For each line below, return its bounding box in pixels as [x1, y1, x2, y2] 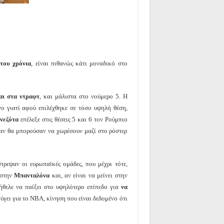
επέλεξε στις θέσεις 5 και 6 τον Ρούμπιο [20, 115, 127, 123]
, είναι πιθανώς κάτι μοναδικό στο [31, 59, 127, 67]
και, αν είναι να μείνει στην [51, 171, 127, 179]
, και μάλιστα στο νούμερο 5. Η [39, 92, 127, 100]
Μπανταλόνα [14, 171, 52, 179]
